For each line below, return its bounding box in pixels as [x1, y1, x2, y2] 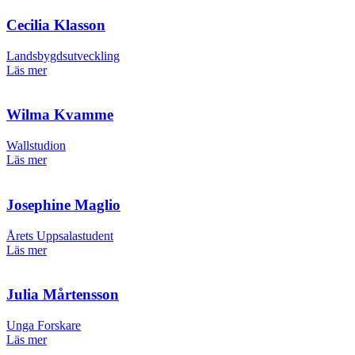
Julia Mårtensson [6, 286, 119, 303]
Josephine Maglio [6, 196, 120, 213]
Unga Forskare [6, 319, 81, 333]
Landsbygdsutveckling [6, 48, 120, 63]
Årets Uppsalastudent [6, 228, 113, 242]
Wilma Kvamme [6, 106, 113, 124]
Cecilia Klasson [6, 17, 105, 34]
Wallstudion [6, 139, 66, 153]
